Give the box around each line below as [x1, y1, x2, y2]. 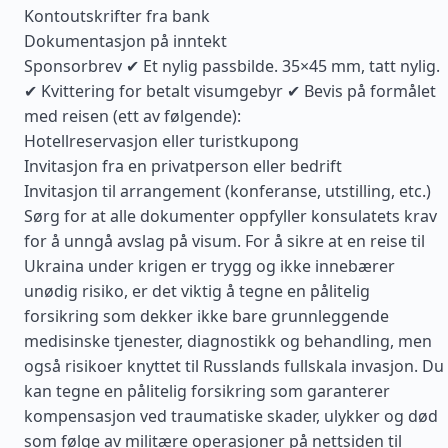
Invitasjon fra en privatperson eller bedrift [24, 155, 342, 177]
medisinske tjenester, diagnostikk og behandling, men [24, 330, 432, 352]
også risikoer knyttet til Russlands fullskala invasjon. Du [24, 355, 444, 377]
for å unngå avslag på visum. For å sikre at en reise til [24, 230, 425, 252]
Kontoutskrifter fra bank [24, 5, 210, 27]
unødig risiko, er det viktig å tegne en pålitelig [24, 280, 370, 302]
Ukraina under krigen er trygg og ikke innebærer [24, 255, 395, 277]
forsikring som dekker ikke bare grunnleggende [24, 305, 389, 327]
